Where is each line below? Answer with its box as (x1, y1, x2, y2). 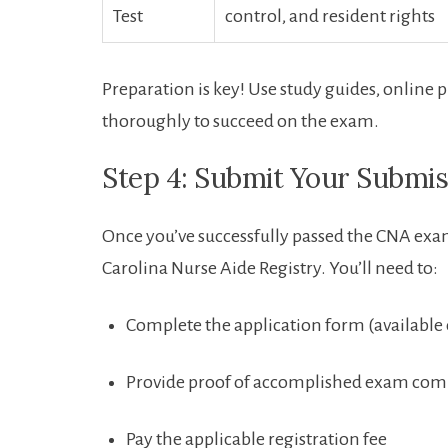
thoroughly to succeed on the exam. (102, 111, 379, 132)
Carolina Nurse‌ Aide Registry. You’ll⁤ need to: (102, 258, 438, 279)
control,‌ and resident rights (225, 6, 435, 27)
